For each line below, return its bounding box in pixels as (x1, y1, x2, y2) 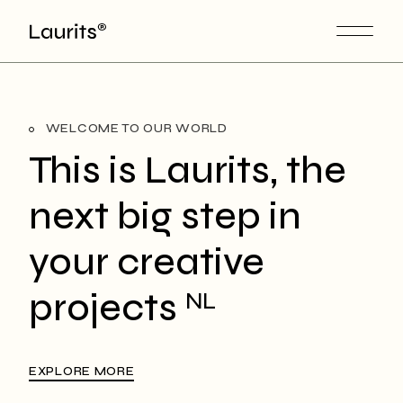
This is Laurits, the (29, 148, 346, 193)
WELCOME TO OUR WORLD (42, 121, 228, 136)
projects (29, 285, 185, 331)
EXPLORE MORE (29, 363, 135, 379)
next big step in (29, 193, 301, 239)
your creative (29, 239, 264, 285)
